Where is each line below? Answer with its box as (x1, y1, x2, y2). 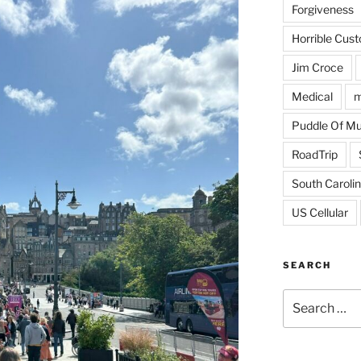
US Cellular (291, 205, 348, 219)
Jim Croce (291, 60, 343, 74)
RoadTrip (291, 147, 338, 161)
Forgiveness (291, 2, 354, 16)
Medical (291, 89, 333, 103)
